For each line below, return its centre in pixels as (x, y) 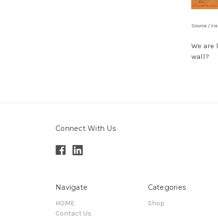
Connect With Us (86, 128)
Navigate (72, 187)
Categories (167, 187)
